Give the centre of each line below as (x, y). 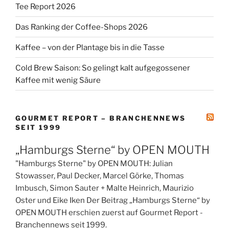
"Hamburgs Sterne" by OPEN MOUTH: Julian (94, 163)
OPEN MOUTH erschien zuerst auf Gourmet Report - (109, 212)
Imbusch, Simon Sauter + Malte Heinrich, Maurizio (105, 188)
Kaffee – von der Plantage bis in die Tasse (90, 47)
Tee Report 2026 (45, 6)
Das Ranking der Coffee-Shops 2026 (82, 27)
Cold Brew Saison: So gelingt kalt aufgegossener (103, 68)
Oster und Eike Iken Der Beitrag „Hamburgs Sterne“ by (113, 200)
